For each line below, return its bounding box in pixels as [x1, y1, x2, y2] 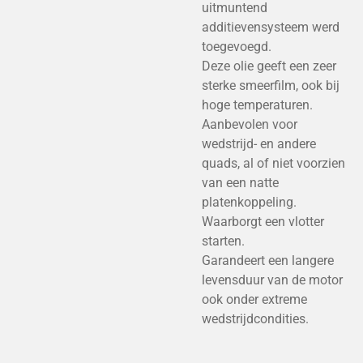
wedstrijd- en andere [202, 136, 316, 152]
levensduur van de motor [202, 272, 343, 288]
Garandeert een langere [202, 253, 334, 268]
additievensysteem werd [202, 19, 340, 35]
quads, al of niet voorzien [202, 156, 345, 171]
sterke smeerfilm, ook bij [202, 78, 340, 93]
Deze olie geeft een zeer [202, 58, 336, 74]
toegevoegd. [202, 39, 271, 54]
